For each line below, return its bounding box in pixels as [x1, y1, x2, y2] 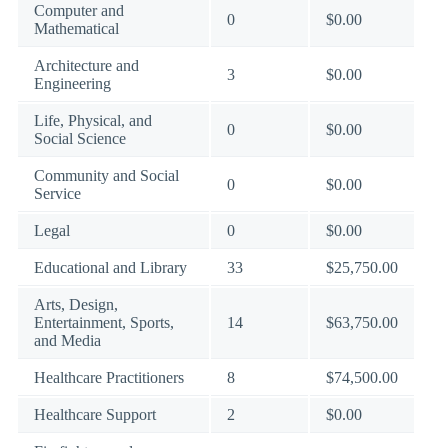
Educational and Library [34, 259, 187, 276]
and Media [34, 332, 101, 349]
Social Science [34, 130, 126, 147]
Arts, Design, [34, 296, 118, 313]
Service [34, 185, 81, 202]
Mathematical [34, 20, 119, 37]
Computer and [34, 2, 124, 19]
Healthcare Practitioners [34, 369, 184, 386]
